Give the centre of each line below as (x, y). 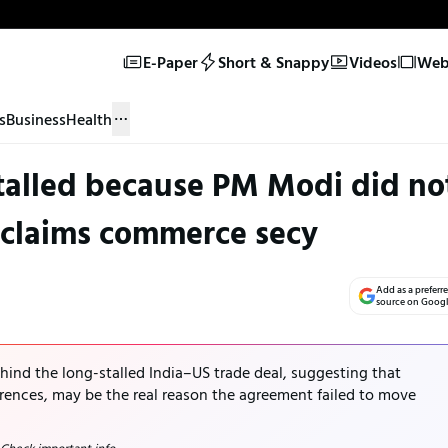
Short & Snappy (273, 61)
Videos (372, 61)
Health (89, 118)
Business (36, 118)
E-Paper (170, 61)
